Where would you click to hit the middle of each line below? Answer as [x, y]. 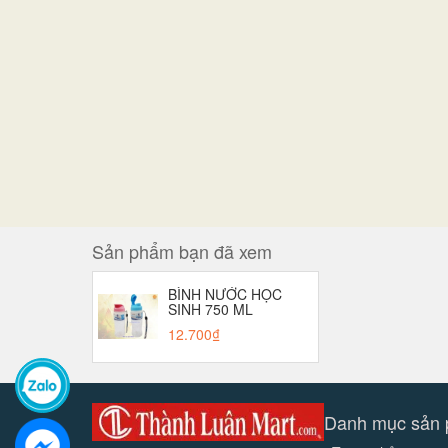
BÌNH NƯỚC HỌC [225, 293]
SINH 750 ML [210, 308]
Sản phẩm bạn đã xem [182, 250]
